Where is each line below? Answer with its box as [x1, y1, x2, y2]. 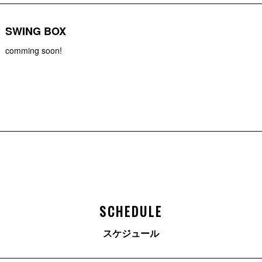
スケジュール [103, 226, 159, 240]
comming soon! [5, 44, 62, 56]
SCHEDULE [99, 201, 163, 220]
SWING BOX [5, 23, 66, 39]
